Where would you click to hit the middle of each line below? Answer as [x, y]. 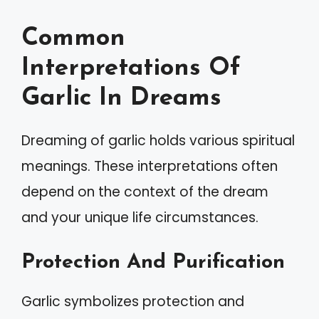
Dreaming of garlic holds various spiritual [158, 140]
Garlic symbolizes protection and [133, 302]
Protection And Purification [153, 262]
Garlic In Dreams [121, 98]
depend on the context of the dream [145, 192]
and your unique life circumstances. [140, 217]
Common [73, 38]
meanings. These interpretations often [150, 166]
